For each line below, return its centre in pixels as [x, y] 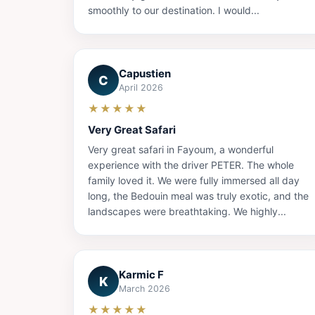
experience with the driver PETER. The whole [191, 165]
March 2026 [144, 289]
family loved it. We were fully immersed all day [194, 181]
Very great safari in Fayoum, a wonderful [181, 150]
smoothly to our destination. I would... [174, 11]
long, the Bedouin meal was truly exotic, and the [198, 196]
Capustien [145, 74]
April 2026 [141, 88]
